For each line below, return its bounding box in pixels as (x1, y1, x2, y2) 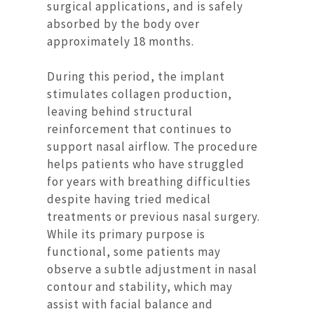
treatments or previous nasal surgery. (47, 209, 261, 225)
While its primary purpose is (47, 226, 206, 243)
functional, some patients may (47, 244, 221, 260)
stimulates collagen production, (47, 86, 233, 102)
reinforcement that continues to (47, 121, 233, 137)
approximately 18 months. (47, 33, 195, 49)
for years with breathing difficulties (47, 174, 252, 190)
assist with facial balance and (47, 296, 214, 313)
